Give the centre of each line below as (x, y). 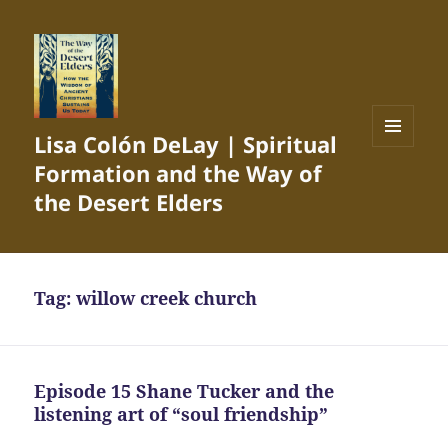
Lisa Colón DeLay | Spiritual (186, 144)
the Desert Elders (129, 202)
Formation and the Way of (178, 173)
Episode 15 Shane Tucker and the (184, 391)
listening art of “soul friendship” (181, 414)
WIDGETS (400, 188)
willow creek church (167, 298)
